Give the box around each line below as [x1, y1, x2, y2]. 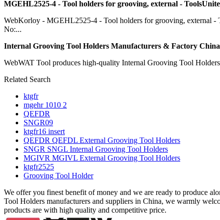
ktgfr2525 [24, 162, 54, 171]
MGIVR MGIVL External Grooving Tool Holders [24, 153, 180, 162]
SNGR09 [24, 118, 53, 127]
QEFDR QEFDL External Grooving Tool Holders [24, 136, 180, 144]
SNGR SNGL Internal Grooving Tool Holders [24, 144, 168, 153]
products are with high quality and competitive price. [4, 205, 166, 214]
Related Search [4, 75, 51, 83]
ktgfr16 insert [24, 127, 65, 136]
